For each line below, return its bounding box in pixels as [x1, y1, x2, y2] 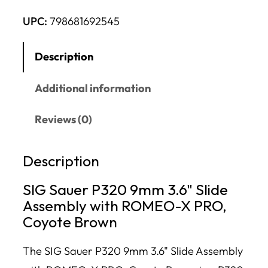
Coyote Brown [23, 212, 117, 231]
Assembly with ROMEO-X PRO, [23, 196, 227, 215]
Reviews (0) [35, 112, 93, 127]
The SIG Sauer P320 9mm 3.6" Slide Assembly [23, 244, 243, 258]
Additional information [35, 81, 151, 95]
